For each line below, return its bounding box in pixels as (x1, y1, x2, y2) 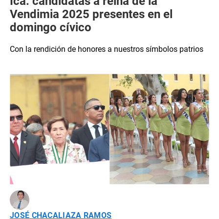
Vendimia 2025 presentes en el (10, 7, 173, 21)
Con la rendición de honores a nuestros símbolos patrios (10, 44, 203, 54)
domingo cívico (10, 21, 91, 34)
